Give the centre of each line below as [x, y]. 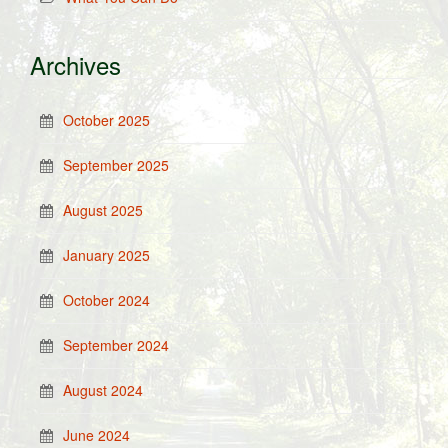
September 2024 [116, 345]
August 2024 [103, 390]
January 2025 [106, 255]
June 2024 [96, 435]
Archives [75, 64]
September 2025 [116, 165]
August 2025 [103, 210]
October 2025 [106, 120]
